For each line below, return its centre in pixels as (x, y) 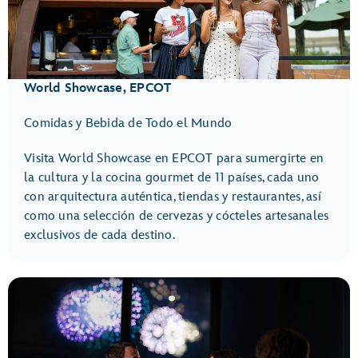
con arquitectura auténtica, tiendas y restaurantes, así (173, 197)
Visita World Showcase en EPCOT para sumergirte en (174, 159)
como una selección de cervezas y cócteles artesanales (177, 217)
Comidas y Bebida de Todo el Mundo (128, 124)
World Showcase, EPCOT (98, 89)
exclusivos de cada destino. (99, 236)
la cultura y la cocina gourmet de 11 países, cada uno (172, 178)
